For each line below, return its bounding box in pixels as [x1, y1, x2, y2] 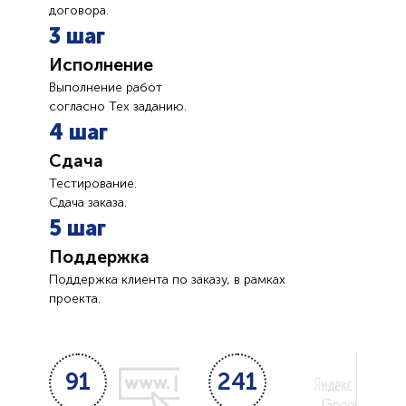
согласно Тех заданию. [49, 98, 187, 114]
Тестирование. [49, 175, 137, 191]
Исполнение [49, 53, 153, 75]
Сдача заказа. [49, 194, 127, 210]
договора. [49, 2, 109, 18]
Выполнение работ [49, 79, 162, 95]
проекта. [49, 290, 101, 306]
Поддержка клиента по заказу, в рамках [49, 271, 285, 287]
